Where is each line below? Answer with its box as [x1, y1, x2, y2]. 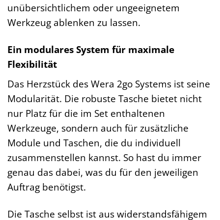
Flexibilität [7, 57, 57, 71]
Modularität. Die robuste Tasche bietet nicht [7, 91, 202, 105]
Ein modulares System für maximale [7, 42, 174, 56]
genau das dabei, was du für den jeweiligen [7, 165, 198, 179]
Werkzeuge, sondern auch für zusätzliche [7, 121, 189, 135]
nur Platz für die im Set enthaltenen [7, 106, 165, 120]
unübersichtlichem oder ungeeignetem [7, 1, 180, 15]
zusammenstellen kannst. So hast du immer [7, 150, 201, 164]
